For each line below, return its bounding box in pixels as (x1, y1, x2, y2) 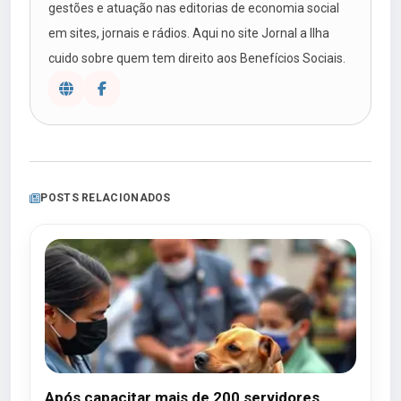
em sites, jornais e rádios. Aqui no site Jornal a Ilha (48, 26, 329, 40)
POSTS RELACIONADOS (40, 192, 171, 204)
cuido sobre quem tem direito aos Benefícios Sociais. (48, 51, 346, 65)
